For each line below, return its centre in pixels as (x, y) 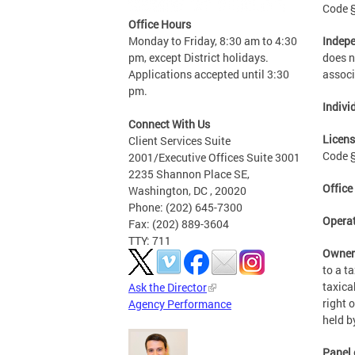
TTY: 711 (150, 241)
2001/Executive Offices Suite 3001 (214, 158)
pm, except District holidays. (198, 58)
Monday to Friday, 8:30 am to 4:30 (213, 41)
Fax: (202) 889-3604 (179, 224)
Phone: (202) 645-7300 (185, 208)
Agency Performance (180, 304)
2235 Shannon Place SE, (189, 174)
